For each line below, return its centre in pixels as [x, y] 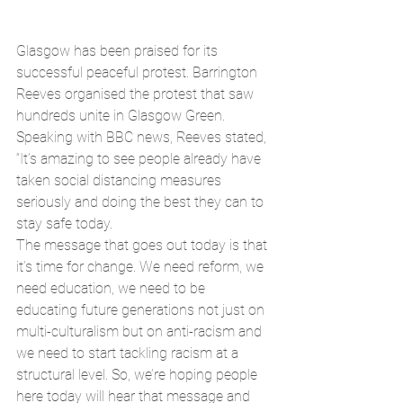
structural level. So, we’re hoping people [139, 374]
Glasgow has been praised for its [119, 50]
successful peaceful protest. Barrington [139, 72]
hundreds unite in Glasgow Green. [122, 115]
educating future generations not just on [142, 309]
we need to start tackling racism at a [129, 353]
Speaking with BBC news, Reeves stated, [141, 137]
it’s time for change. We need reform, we [142, 266]
